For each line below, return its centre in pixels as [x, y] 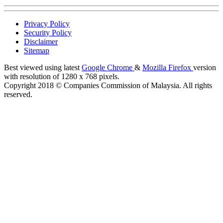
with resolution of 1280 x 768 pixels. [62, 77]
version [205, 68]
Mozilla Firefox [168, 68]
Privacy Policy [47, 24]
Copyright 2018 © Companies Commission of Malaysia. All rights [108, 86]
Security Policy [48, 33]
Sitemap [37, 51]
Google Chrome [108, 68]
